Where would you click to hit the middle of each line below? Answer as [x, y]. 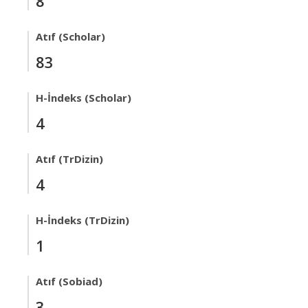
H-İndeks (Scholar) [84, 98]
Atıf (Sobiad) [69, 281]
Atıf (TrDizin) [69, 159]
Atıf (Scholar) [70, 36]
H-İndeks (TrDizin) [82, 220]
